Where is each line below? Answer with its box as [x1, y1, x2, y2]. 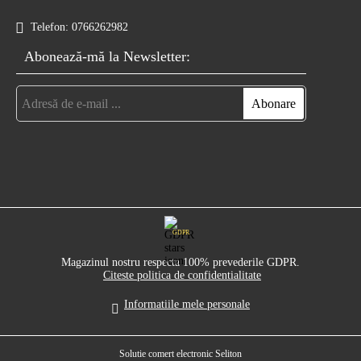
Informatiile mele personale [124, 298, 250, 311]
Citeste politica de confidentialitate [103, 269, 261, 282]
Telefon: [31, 21, 68, 34]
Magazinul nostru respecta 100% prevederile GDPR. [61, 256, 300, 269]
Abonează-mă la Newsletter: [24, 48, 190, 65]
